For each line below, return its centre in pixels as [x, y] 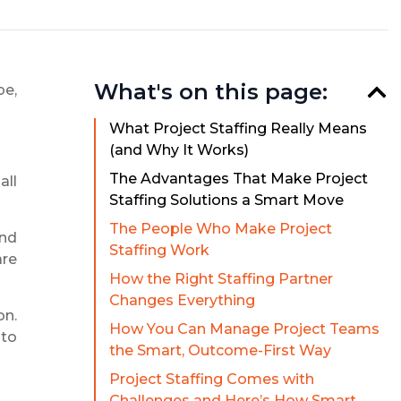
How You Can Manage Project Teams [244, 329]
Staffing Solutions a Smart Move [226, 200]
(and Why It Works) [179, 150]
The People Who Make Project [220, 229]
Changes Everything [182, 301]
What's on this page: [210, 92]
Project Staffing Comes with [211, 380]
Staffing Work [159, 251]
